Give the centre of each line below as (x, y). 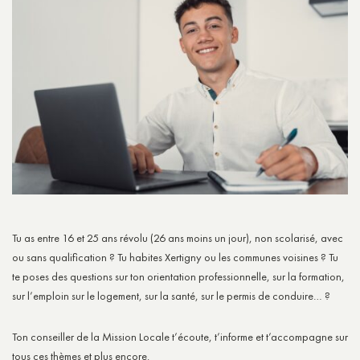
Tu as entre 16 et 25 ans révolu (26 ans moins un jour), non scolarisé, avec (178, 237)
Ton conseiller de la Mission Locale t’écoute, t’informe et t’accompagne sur (180, 336)
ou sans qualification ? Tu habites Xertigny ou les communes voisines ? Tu (175, 257)
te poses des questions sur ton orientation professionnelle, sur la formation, (178, 276)
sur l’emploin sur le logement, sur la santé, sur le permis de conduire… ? (171, 295)
